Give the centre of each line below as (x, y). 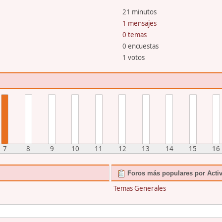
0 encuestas (140, 46)
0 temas (134, 34)
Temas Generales (140, 188)
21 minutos (139, 12)
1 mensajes (139, 23)
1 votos (133, 57)
